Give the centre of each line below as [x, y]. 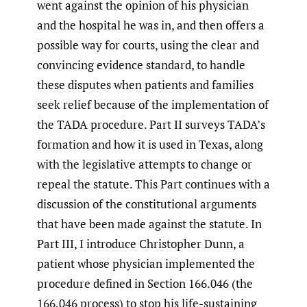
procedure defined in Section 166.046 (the [145, 283]
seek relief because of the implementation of [153, 104]
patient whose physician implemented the [146, 263]
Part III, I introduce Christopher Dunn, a [141, 243]
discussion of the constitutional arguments [147, 204]
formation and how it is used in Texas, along [150, 144]
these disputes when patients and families [145, 84]
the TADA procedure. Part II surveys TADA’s [151, 124]
